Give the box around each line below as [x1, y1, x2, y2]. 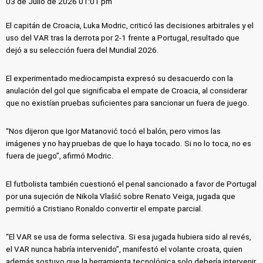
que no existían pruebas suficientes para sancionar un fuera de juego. [6, 98, 250, 107]
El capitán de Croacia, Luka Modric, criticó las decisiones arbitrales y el [6, 21, 254, 31]
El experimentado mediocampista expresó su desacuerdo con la [6, 73, 234, 83]
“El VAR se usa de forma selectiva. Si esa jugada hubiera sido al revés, [6, 232, 252, 241]
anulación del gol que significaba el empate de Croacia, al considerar [6, 86, 248, 95]
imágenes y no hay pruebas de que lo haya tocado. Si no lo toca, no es [6, 139, 252, 148]
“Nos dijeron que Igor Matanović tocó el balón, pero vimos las [6, 126, 221, 136]
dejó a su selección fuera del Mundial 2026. [6, 46, 160, 55]
